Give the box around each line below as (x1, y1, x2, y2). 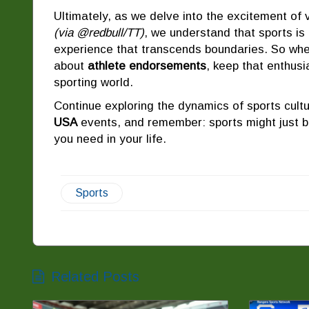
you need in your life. (54, 132, 166, 146)
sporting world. (54, 75, 133, 89)
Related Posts (51, 268, 139, 284)
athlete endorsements (88, 59, 206, 72)
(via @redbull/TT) (54, 26, 144, 39)
